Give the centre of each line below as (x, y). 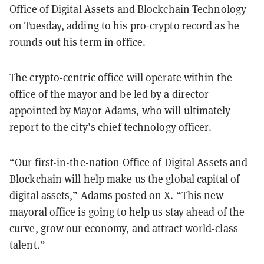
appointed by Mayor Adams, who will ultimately (120, 110)
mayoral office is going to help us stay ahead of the (127, 211)
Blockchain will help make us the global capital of (125, 178)
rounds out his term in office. (78, 42)
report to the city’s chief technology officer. (110, 126)
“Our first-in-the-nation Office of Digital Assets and (129, 162)
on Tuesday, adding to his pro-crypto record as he (124, 25)
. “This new (197, 195)
